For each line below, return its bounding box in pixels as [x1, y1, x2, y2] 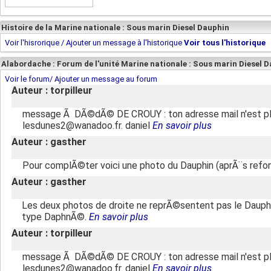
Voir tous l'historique [184, 38, 266, 47]
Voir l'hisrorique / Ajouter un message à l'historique [5, 38, 182, 47]
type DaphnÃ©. [22, 211, 89, 223]
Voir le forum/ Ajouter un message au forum [5, 74, 157, 83]
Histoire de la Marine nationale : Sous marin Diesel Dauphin [1, 23, 229, 32]
